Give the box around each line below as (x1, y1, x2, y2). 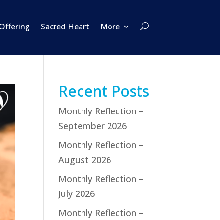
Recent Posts (58, 81, 150, 101)
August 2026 (58, 153, 111, 165)
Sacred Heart (40, 21, 89, 32)
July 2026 (58, 187, 95, 199)
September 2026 (58, 119, 127, 132)
